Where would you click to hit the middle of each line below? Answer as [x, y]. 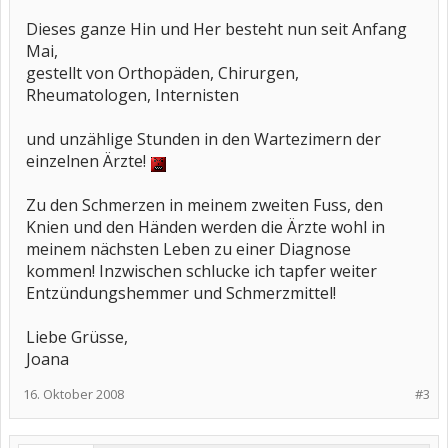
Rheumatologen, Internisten [132, 95]
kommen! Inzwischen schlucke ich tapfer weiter [201, 271]
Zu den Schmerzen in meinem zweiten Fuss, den [204, 205]
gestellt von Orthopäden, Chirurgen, [162, 73]
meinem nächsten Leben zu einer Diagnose [188, 249]
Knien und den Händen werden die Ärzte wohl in [205, 227]
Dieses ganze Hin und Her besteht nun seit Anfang [216, 29]
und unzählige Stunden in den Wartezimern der [203, 139]
